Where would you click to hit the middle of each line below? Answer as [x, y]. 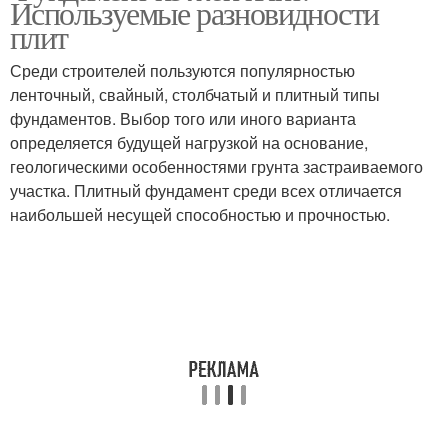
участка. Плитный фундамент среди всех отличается [206, 190]
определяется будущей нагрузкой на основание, [189, 142]
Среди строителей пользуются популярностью [182, 70]
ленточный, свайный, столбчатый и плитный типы [195, 94]
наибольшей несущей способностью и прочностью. [200, 214]
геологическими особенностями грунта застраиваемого [216, 166]
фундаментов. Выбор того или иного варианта [183, 118]
